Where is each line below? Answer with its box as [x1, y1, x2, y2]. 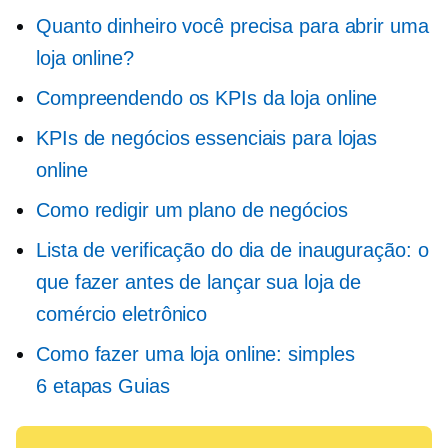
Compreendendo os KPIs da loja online [36, 87, 378, 110]
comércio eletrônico [36, 303, 208, 326]
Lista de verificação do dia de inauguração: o [36, 239, 429, 262]
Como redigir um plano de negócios [36, 199, 348, 222]
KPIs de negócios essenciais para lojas [36, 127, 378, 150]
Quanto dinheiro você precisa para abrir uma [36, 15, 429, 38]
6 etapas [36, 375, 113, 398]
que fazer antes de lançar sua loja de [36, 271, 362, 294]
